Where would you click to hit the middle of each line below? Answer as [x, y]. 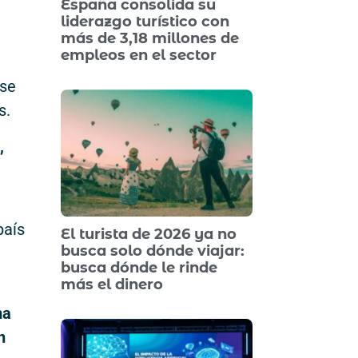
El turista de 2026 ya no [149, 234]
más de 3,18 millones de [150, 39]
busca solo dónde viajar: [153, 251]
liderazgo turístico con [145, 22]
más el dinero [112, 284]
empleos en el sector [139, 56]
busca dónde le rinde [139, 267]
